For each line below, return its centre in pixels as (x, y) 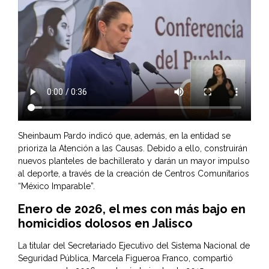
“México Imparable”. (56, 186)
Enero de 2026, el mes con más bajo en (132, 209)
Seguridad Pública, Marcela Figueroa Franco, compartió (125, 258)
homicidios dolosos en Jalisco (105, 223)
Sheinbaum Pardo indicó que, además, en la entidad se (124, 135)
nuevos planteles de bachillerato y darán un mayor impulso (134, 161)
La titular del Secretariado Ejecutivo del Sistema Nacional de (134, 245)
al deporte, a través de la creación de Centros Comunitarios (134, 173)
